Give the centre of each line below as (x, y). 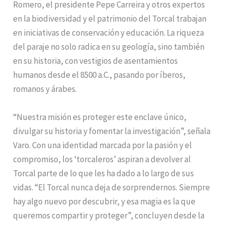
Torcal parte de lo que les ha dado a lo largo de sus (104, 173)
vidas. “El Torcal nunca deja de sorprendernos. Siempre (112, 187)
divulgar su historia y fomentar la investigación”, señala (112, 131)
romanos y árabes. (45, 89)
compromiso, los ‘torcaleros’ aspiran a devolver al (102, 159)
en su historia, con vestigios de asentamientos (96, 61)
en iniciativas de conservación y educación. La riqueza (109, 33)
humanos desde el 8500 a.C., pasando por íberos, (99, 75)
